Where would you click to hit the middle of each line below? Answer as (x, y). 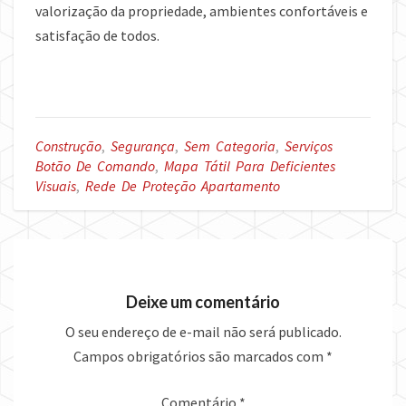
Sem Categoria (230, 146)
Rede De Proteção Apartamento (183, 186)
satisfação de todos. (97, 36)
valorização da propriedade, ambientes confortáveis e (202, 11)
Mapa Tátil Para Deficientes (250, 166)
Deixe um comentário (203, 302)
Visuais (56, 186)
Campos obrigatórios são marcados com (200, 357)
